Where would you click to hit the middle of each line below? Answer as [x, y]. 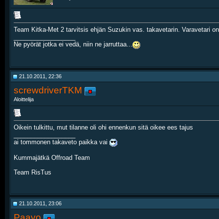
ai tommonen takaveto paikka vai [62, 142]
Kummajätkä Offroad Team [52, 157]
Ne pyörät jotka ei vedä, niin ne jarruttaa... [73, 44]
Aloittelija [24, 99]
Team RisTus [33, 172]
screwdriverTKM [48, 90]
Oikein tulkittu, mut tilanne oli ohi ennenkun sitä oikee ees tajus [103, 128]
